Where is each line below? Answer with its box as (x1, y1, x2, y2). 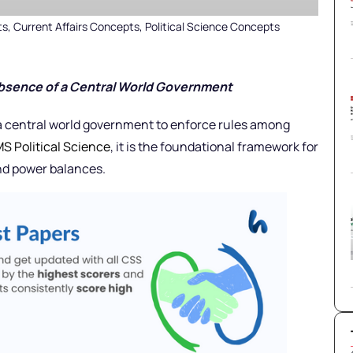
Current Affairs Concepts (13, 19, 139, 35)
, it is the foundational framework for (110, 138, 318, 156)
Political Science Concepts (145, 19, 280, 35)
